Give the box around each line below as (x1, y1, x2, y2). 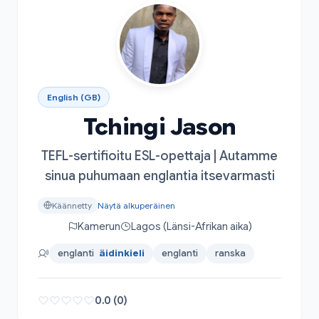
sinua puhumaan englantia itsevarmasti (44, 167, 275, 184)
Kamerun (77, 219, 120, 233)
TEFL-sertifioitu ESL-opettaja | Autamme (41, 147, 278, 164)
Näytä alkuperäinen (98, 199, 175, 211)
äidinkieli (99, 246, 145, 259)
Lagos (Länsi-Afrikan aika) (130, 219, 252, 233)
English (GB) (47, 91, 100, 103)
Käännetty (52, 199, 92, 211)
